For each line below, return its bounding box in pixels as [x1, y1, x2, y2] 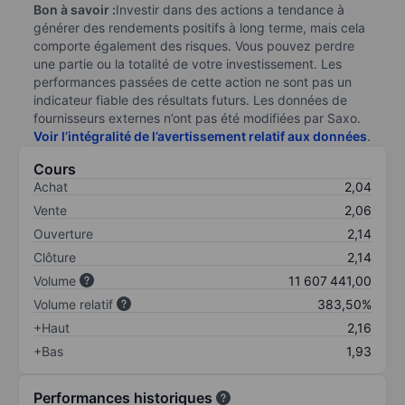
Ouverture [33, 225, 93, 241]
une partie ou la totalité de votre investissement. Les [33, 55, 342, 71]
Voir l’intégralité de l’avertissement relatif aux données [33, 127, 367, 144]
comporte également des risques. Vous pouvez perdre [33, 37, 354, 53]
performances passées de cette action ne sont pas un [33, 73, 352, 89]
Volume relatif [33, 296, 113, 312]
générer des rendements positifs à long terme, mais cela [33, 19, 365, 35]
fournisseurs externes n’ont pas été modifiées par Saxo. [33, 109, 361, 126]
